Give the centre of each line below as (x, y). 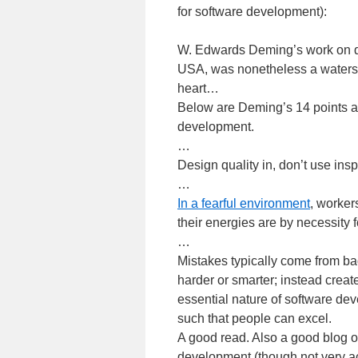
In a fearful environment (244, 203)
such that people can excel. (255, 318)
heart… (198, 88)
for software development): (252, 12)
